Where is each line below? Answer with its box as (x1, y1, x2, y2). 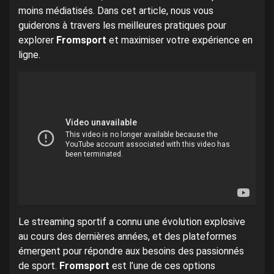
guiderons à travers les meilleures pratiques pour (18, 20, 226, 32)
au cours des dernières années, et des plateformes (18, 231, 237, 243)
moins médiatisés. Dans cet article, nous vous (18, 5, 213, 17)
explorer (18, 34, 56, 46)
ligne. (18, 49, 40, 61)
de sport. (18, 260, 59, 272)
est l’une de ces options (109, 260, 215, 272)
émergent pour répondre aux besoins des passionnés (18, 245, 244, 257)
